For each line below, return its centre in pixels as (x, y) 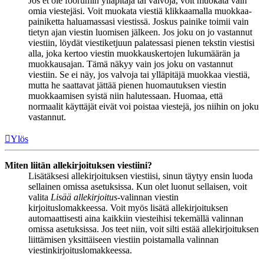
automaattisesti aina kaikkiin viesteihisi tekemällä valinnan (136, 218)
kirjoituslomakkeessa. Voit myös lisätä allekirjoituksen (128, 207)
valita (39, 197)
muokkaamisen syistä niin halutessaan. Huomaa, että (126, 95)
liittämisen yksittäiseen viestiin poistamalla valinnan (123, 239)
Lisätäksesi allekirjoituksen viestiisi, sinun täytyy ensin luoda (141, 176)
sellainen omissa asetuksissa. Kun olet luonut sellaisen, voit (138, 186)
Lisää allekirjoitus (84, 197)
